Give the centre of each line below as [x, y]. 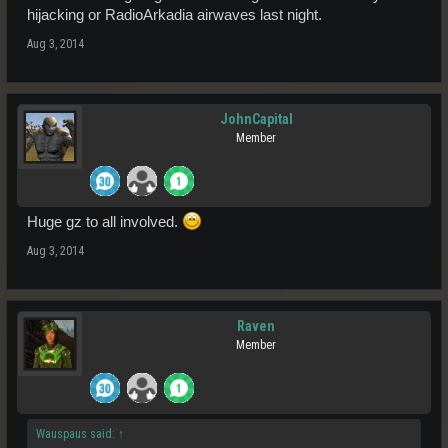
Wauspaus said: [77, 434]
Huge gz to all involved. [104, 222]
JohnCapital [256, 119]
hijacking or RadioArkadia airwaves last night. [174, 15]
